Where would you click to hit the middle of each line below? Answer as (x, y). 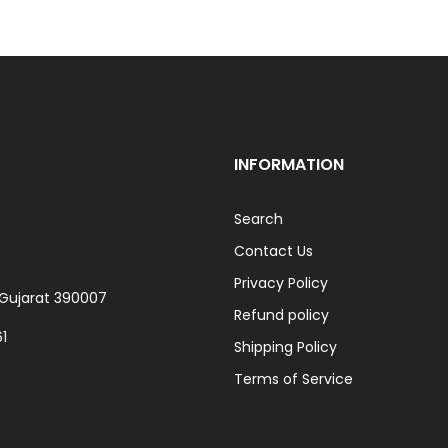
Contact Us (273, 251)
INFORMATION (289, 165)
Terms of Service (293, 379)
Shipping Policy (285, 347)
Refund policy (281, 315)
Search (258, 219)
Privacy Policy (281, 283)
